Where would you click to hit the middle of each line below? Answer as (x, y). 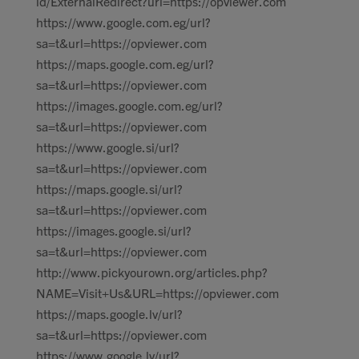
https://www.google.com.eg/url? (123, 22)
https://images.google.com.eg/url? (129, 105)
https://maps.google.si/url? (109, 188)
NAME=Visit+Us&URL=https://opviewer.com (157, 292)
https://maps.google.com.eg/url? (125, 63)
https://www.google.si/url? (108, 147)
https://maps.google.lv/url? (109, 313)
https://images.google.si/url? (114, 230)
